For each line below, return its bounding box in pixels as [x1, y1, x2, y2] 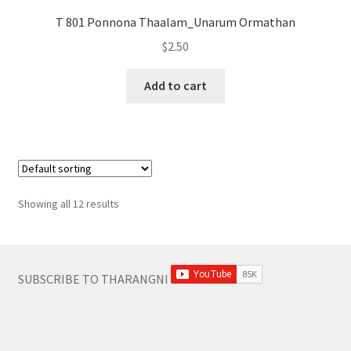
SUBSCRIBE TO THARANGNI [17, 271, 171, 288]
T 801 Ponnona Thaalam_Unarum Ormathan [56, 13, 295, 30]
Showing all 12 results [17, 196, 119, 211]
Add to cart [144, 78, 207, 94]
